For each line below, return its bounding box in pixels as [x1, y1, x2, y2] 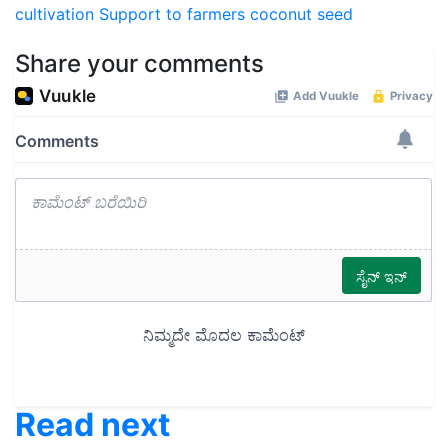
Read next [15, 405, 170, 445]
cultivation [15, 4, 94, 25]
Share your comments [15, 49, 264, 79]
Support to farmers [99, 4, 245, 25]
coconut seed [250, 4, 353, 25]
